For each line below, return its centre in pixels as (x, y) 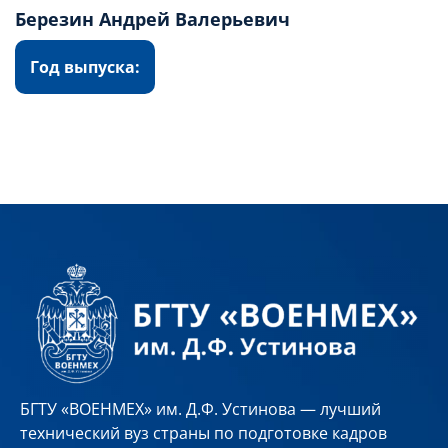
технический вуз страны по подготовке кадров (203, 432)
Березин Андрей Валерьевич (152, 18)
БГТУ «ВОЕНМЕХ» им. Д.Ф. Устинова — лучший (200, 408)
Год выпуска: (85, 66)
